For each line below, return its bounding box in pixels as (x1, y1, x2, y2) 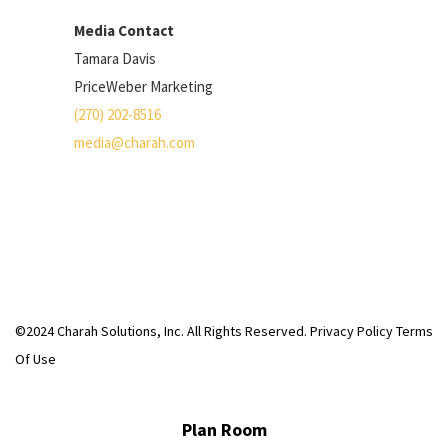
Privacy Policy (310, 322, 393, 340)
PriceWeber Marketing (74, 77, 213, 96)
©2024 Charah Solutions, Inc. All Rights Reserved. (15, 322, 310, 340)
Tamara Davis (74, 49, 156, 68)
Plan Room (181, 418, 267, 441)
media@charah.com (74, 133, 195, 152)
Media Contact (74, 21, 174, 40)
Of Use (15, 350, 56, 368)
